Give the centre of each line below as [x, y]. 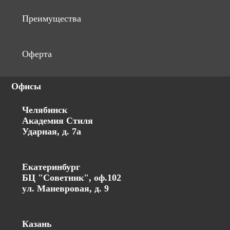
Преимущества [51, 18]
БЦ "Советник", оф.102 [71, 177]
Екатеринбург [51, 167]
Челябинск [44, 110]
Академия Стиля [57, 120]
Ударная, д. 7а [51, 131]
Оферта [37, 54]
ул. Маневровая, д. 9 [65, 188]
